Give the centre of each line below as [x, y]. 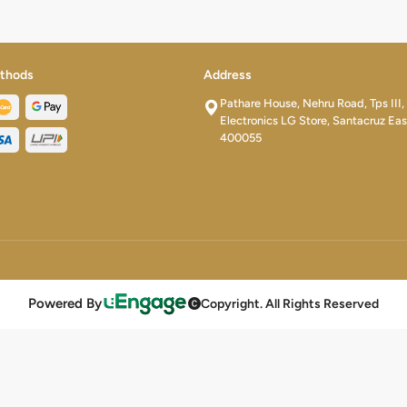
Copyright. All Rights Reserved [290, 304]
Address [228, 74]
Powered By [65, 304]
